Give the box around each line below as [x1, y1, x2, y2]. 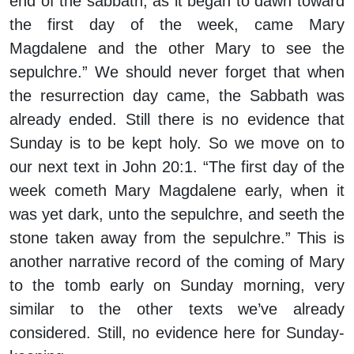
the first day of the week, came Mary [9, 16, 345, 34]
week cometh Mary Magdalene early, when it [9, 182, 345, 200]
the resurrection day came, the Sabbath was [9, 87, 345, 105]
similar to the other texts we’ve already [9, 300, 345, 318]
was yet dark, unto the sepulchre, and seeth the [9, 205, 345, 224]
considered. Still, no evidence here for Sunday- [9, 324, 345, 342]
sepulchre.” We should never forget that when [9, 63, 345, 81]
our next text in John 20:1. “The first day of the [9, 158, 345, 176]
